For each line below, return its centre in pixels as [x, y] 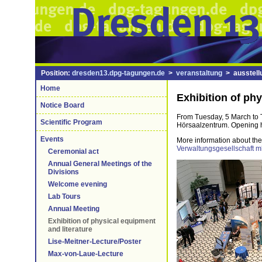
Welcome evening [77, 184]
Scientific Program [71, 122]
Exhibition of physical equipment [102, 221]
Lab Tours [64, 196]
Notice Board [62, 105]
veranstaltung [199, 73]
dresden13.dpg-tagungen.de [118, 73]
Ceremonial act [73, 151]
